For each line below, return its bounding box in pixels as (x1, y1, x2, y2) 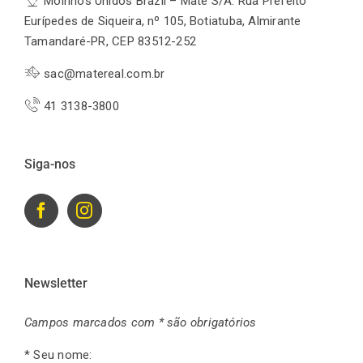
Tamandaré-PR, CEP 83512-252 (24, 34, 197, 49)
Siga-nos (24, 156, 75, 173)
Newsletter (24, 275, 88, 292)
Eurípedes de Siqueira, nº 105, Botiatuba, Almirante (24, 14, 301, 29)
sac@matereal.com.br (41, 66, 165, 82)
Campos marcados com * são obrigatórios (24, 315, 257, 331)
